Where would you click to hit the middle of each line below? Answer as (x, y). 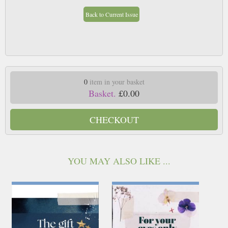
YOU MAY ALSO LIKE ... (119, 161)
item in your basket (116, 81)
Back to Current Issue (111, 15)
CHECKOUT (114, 119)
